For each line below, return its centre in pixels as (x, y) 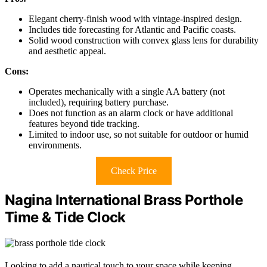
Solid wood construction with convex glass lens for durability (144, 40)
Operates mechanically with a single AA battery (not (127, 91)
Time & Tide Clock (65, 217)
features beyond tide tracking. (84, 123)
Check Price (133, 170)
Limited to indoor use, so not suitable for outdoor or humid (139, 134)
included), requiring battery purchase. (99, 102)
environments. (55, 145)
